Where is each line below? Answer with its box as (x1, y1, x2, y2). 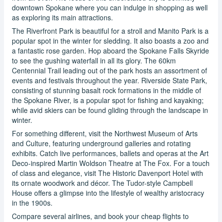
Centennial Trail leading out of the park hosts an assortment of (12, 65, 207, 75)
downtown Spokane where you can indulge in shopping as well (12, 2, 208, 12)
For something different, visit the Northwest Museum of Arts (12, 128, 198, 138)
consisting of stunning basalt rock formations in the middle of (12, 85, 201, 95)
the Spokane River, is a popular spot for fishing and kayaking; (12, 95, 204, 105)
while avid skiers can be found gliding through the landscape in (12, 105, 208, 115)
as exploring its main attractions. (12, 12, 113, 22)
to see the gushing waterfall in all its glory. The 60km (12, 55, 176, 65)
